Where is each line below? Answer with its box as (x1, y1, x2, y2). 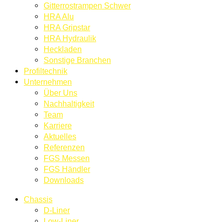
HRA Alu (44, 12, 74, 21)
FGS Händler (44, 165, 90, 174)
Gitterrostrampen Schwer (44, 1, 131, 10)
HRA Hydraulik (44, 34, 96, 43)
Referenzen (44, 143, 85, 152)
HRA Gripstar (44, 23, 90, 32)
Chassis (24, 194, 53, 204)
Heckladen (44, 45, 82, 54)
